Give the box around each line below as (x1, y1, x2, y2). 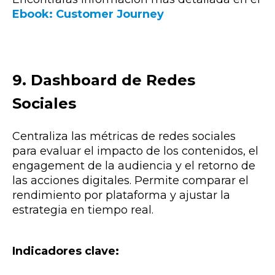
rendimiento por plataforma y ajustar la (12, 188, 230, 203)
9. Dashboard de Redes (12, 71, 195, 89)
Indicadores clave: (12, 244, 119, 258)
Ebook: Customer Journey (12, 7, 164, 21)
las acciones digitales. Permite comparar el (12, 174, 249, 188)
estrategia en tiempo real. (12, 203, 153, 217)
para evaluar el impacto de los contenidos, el (12, 144, 258, 158)
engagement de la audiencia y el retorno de (12, 159, 255, 173)
